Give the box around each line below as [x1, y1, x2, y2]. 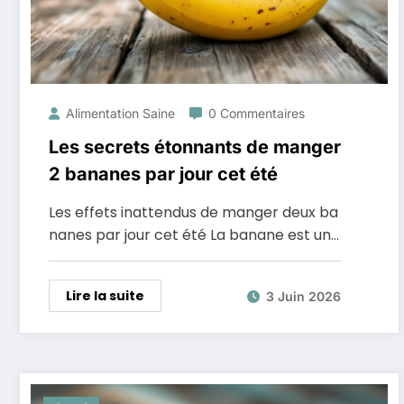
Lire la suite [66, 287, 144, 305]
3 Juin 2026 [266, 288, 341, 304]
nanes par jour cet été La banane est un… [49, 225, 339, 245]
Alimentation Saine [66, 106, 175, 121]
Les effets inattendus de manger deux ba [49, 202, 338, 223]
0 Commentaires [208, 106, 305, 121]
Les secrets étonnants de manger [49, 136, 341, 158]
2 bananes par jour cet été [49, 163, 278, 185]
